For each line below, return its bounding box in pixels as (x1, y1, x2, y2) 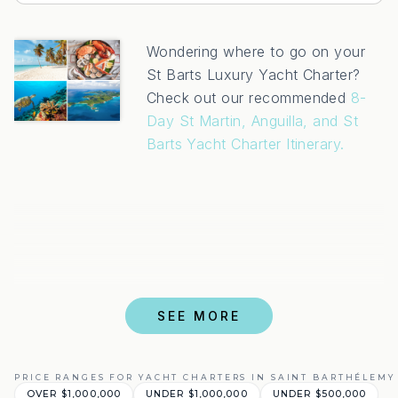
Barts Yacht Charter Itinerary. (146, 134, 345, 153)
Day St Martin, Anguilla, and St (146, 111, 359, 130)
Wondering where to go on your (146, 42, 366, 60)
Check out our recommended (146, 88, 351, 107)
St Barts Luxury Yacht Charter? (146, 65, 361, 84)
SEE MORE (156, 307, 242, 323)
